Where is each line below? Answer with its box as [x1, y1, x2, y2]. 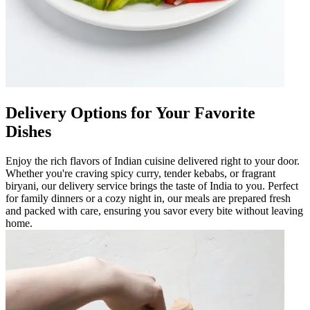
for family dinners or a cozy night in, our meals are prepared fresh [6, 192, 291, 204]
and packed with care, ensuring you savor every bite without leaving [6, 204, 303, 217]
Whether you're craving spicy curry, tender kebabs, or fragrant [6, 167, 275, 179]
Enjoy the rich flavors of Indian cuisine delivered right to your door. [6, 154, 300, 167]
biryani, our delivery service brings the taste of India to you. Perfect [6, 179, 298, 192]
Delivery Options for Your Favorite [6, 103, 255, 122]
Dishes [6, 122, 51, 140]
